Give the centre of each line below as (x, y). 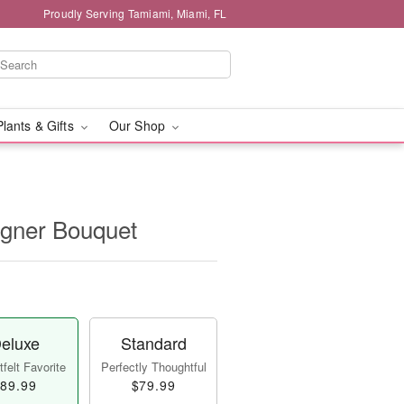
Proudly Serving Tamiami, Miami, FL (134, 13)
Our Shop (139, 125)
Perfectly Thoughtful (153, 367)
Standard (153, 343)
